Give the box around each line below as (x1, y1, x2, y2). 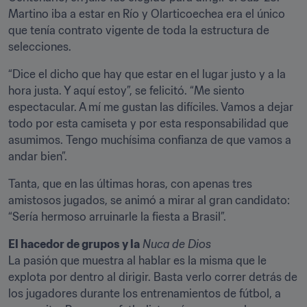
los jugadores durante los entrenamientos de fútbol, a (8, 286, 281, 300)
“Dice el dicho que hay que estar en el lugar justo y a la (8, 67, 286, 81)
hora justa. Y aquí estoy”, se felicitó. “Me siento (8, 84, 245, 97)
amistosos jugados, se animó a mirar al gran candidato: (8, 193, 290, 207)
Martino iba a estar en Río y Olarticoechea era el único (8, 7, 285, 21)
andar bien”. (8, 149, 67, 163)
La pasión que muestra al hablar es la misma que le (8, 254, 267, 267)
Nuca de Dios (140, 237, 211, 251)
